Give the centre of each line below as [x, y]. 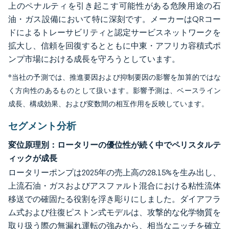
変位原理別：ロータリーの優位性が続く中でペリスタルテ [114, 145]
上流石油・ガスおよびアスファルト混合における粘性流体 [114, 186]
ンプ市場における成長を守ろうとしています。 [94, 59]
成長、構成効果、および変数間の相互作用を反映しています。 [108, 104]
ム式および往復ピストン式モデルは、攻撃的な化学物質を [114, 212]
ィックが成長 [33, 158]
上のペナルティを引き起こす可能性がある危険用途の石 [114, 6]
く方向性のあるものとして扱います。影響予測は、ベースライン [114, 91]
